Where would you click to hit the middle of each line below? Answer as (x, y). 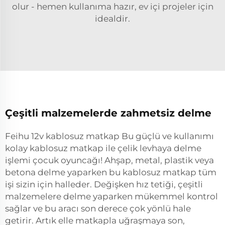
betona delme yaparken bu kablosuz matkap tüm (111, 172)
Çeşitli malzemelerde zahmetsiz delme (108, 113)
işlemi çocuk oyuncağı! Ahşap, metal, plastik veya (109, 160)
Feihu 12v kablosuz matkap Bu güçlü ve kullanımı (109, 136)
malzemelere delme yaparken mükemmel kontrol (111, 196)
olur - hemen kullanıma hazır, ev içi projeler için (113, 7)
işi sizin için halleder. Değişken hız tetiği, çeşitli (104, 184)
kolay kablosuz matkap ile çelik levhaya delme (103, 148)
